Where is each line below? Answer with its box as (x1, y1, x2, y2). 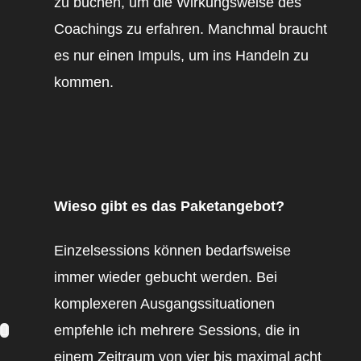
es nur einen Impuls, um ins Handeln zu (54, 47, 309, 64)
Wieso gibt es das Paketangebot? (54, 198, 284, 215)
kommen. (54, 73, 114, 90)
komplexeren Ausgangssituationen (54, 295, 275, 312)
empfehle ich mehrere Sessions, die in (54, 322, 300, 338)
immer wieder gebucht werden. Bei (54, 268, 277, 285)
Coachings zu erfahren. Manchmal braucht (54, 20, 327, 37)
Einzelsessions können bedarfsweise (54, 242, 291, 259)
